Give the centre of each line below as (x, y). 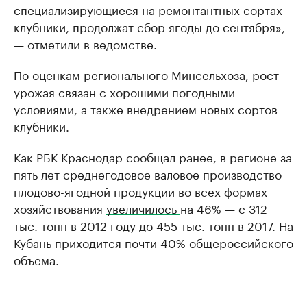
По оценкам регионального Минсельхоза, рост (146, 74)
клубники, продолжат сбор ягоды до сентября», (149, 26)
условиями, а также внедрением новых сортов (146, 108)
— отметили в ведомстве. (85, 43)
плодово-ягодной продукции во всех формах (140, 191)
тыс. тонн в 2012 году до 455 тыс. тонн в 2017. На (153, 225)
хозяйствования (60, 208)
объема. (36, 259)
